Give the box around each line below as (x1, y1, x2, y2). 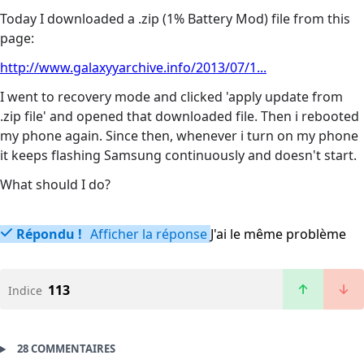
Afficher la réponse (87, 225, 207, 244)
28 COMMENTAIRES (16, 341, 115, 357)
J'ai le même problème (210, 225, 346, 244)
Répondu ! (16, 225, 82, 244)
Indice (8, 283, 42, 299)
